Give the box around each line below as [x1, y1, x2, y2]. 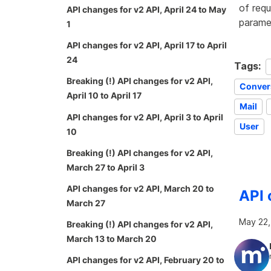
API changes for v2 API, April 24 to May [67, 4, 226, 15]
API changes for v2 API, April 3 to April [67, 111, 223, 122]
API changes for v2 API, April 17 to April [67, 40, 227, 51]
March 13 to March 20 [67, 233, 157, 244]
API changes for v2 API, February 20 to [67, 255, 224, 266]
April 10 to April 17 [67, 90, 142, 101]
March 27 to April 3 [67, 162, 145, 172]
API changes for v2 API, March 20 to [67, 183, 214, 194]
